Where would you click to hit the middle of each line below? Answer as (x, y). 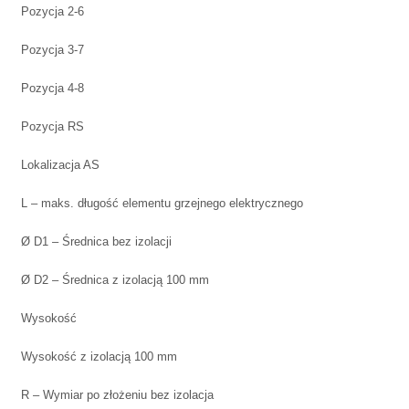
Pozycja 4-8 (52, 89)
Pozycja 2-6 (52, 12)
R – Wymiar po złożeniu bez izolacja (117, 395)
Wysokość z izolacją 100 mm (99, 357)
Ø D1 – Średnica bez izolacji (96, 242)
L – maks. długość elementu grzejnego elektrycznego (162, 204)
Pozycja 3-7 (52, 50)
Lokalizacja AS (60, 165)
